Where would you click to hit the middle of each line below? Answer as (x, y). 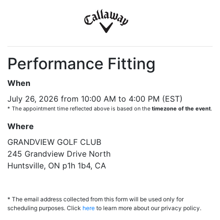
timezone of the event (181, 109)
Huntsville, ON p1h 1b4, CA (57, 165)
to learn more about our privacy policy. (148, 208)
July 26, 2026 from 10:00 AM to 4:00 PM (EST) (95, 99)
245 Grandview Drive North (59, 154)
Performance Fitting (82, 64)
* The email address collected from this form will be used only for (96, 199)
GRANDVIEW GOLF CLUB (54, 142)
